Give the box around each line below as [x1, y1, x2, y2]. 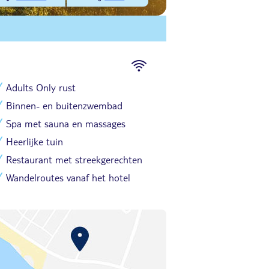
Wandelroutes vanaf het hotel [6, 171, 130, 184]
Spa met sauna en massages [6, 117, 125, 130]
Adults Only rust [6, 81, 76, 94]
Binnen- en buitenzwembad [6, 99, 122, 112]
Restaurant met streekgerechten [6, 153, 142, 166]
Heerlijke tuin [6, 135, 63, 148]
